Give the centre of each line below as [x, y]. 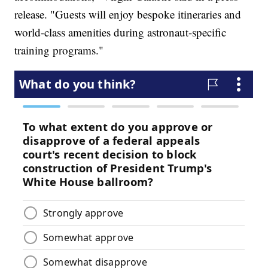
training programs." [59, 50]
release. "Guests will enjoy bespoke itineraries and [128, 14]
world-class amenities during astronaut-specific [121, 32]
